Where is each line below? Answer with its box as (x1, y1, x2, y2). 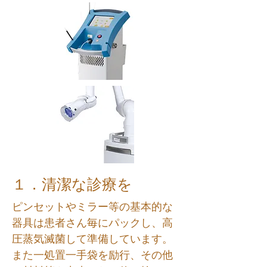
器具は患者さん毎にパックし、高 (12, 217, 173, 229)
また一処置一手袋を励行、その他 (12, 249, 173, 261)
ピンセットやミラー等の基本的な (12, 201, 173, 213)
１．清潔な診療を (12, 176, 132, 193)
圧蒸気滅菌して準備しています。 (12, 233, 173, 245)
